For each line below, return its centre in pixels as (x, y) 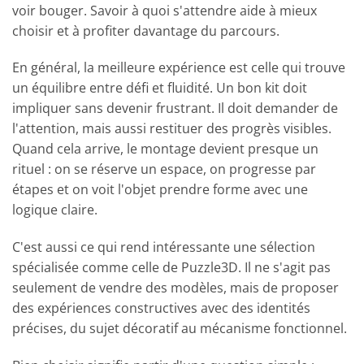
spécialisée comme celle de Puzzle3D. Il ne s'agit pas (171, 268)
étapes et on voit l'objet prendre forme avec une (160, 190)
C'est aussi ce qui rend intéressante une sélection (164, 247)
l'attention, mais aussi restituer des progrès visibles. (172, 129)
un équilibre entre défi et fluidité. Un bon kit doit (160, 88)
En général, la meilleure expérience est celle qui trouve (179, 68)
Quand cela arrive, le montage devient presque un (165, 149)
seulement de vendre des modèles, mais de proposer (175, 288)
